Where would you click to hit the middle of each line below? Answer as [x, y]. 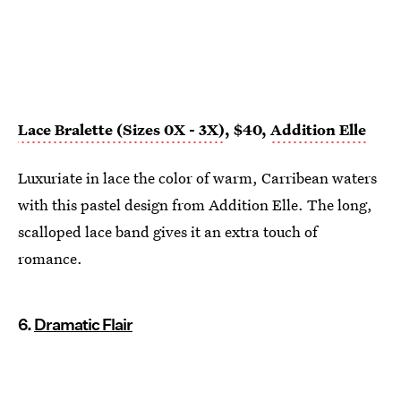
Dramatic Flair [83, 324]
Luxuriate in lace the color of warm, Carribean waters [197, 178]
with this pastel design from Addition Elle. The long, [195, 205]
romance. [50, 258]
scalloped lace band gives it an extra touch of [168, 231]
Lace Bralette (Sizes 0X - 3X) [121, 129]
